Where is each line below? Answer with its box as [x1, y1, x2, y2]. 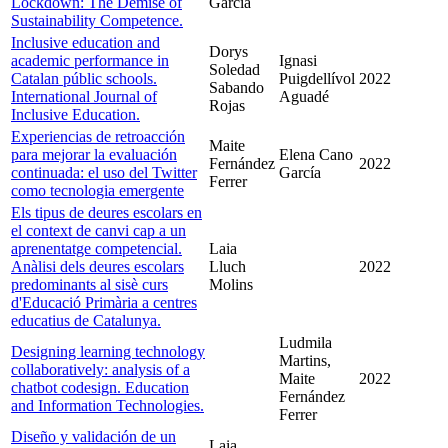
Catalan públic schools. [11, 70, 157, 87]
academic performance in [11, 52, 169, 69]
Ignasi [279, 52, 317, 69]
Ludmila [279, 334, 332, 351]
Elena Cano [279, 146, 353, 163]
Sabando [209, 79, 264, 96]
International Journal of [11, 88, 157, 105]
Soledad [209, 61, 260, 78]
